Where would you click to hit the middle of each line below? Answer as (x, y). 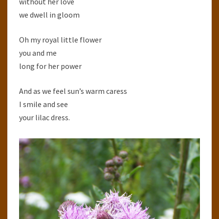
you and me (38, 53)
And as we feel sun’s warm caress (73, 91)
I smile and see (44, 104)
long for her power (50, 66)
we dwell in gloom (49, 15)
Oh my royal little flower (60, 40)
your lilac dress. (44, 117)
